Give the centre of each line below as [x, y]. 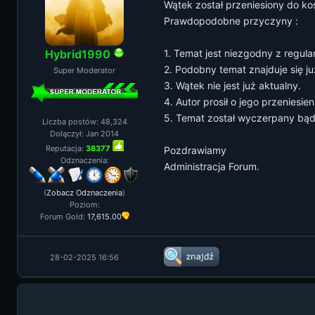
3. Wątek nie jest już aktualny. [232, 85]
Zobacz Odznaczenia [84, 193]
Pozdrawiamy [195, 150]
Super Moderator [84, 70]
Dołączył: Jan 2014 [84, 134]
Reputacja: [65, 148]
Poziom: [84, 205]
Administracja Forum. [212, 166]
